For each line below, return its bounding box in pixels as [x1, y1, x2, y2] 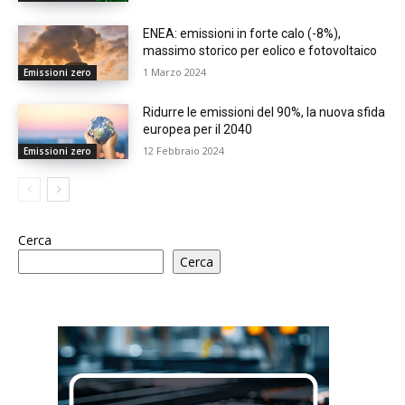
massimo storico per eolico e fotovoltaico [143, 42, 378, 58]
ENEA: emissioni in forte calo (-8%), [143, 25, 342, 41]
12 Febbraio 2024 [143, 143, 225, 157]
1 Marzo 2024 [143, 64, 207, 79]
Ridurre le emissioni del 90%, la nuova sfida [143, 104, 386, 119]
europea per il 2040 [143, 121, 253, 137]
